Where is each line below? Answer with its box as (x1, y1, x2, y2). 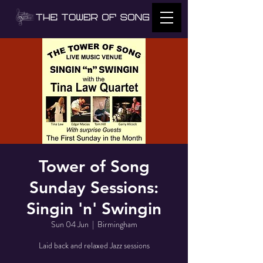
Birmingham (97, 218, 137, 230)
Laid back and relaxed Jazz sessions (38, 240, 150, 251)
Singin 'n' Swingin (26, 198, 161, 218)
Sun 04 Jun (50, 218, 89, 230)
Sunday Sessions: (29, 177, 159, 197)
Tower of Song (38, 156, 150, 176)
